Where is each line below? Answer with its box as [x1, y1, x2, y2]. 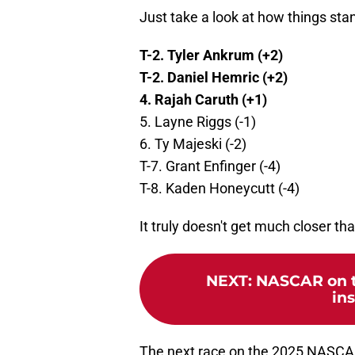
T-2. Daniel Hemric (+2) [139, 69, 288, 86]
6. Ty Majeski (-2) [139, 136, 246, 153]
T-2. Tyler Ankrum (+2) [139, 47, 283, 64]
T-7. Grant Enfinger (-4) [139, 158, 281, 175]
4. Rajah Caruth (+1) [139, 91, 267, 109]
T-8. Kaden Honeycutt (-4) [139, 180, 300, 197]
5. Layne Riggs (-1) [139, 113, 256, 131]
